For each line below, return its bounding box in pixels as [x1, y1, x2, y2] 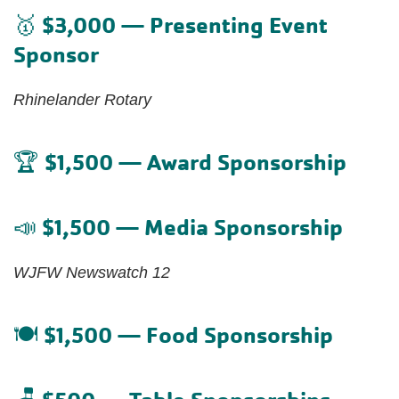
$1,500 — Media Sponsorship [42, 212, 343, 241]
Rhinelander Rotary [13, 90, 151, 109]
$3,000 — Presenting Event [42, 10, 328, 39]
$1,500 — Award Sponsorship [45, 147, 346, 176]
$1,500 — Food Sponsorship [44, 320, 333, 349]
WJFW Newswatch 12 [13, 263, 170, 281]
